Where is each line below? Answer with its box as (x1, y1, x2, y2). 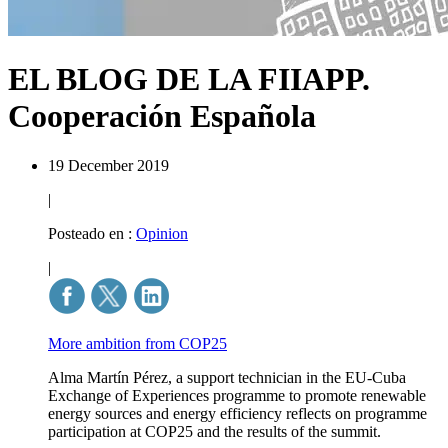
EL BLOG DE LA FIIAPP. (8, 61, 370, 98)
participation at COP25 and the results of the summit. (48, 422, 381, 440)
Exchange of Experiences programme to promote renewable (48, 386, 426, 404)
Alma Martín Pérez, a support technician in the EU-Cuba (48, 368, 406, 386)
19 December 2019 (48, 156, 169, 174)
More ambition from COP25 (48, 334, 227, 352)
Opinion (136, 224, 188, 242)
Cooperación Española (8, 98, 316, 135)
